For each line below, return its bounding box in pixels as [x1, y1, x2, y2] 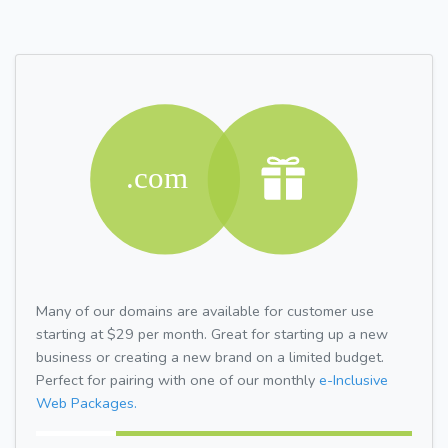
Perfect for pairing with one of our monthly [36, 369, 319, 390]
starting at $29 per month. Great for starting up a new [36, 323, 388, 344]
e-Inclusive [319, 369, 388, 390]
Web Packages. [36, 392, 137, 413]
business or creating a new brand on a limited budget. [36, 346, 384, 367]
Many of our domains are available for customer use [36, 300, 374, 321]
